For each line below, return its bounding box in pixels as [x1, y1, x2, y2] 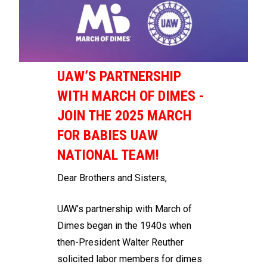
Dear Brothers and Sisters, [57, 172, 167, 184]
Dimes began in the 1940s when [57, 219, 191, 231]
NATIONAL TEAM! [57, 146, 159, 163]
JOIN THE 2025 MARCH [57, 107, 191, 124]
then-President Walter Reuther [57, 236, 184, 248]
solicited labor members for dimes [57, 253, 202, 265]
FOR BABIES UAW [57, 126, 158, 144]
